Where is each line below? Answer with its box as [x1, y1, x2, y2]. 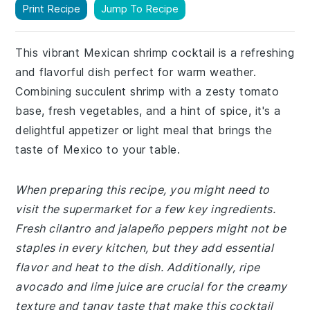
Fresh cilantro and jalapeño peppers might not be [15, 221, 286, 235]
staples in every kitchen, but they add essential [15, 241, 274, 255]
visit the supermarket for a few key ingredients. [15, 202, 276, 216]
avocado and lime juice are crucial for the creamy [15, 280, 287, 293]
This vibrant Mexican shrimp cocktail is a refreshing [15, 46, 295, 60]
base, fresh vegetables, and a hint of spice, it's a [15, 104, 281, 118]
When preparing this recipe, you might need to [15, 183, 270, 197]
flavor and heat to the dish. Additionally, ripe [15, 260, 260, 274]
